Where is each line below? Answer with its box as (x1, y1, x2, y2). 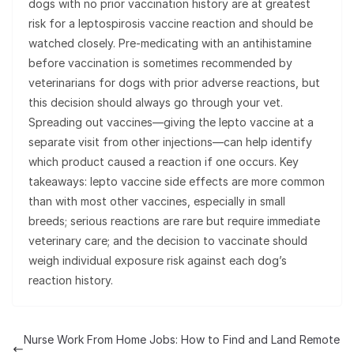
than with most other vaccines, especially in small (28, 194, 285, 209)
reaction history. (28, 273, 113, 288)
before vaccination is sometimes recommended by (28, 56, 292, 70)
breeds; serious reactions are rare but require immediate (28, 214, 320, 228)
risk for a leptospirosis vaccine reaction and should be (28, 17, 313, 31)
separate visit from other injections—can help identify (28, 135, 312, 149)
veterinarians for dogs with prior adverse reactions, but (28, 76, 320, 90)
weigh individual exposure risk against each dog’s (28, 254, 287, 268)
